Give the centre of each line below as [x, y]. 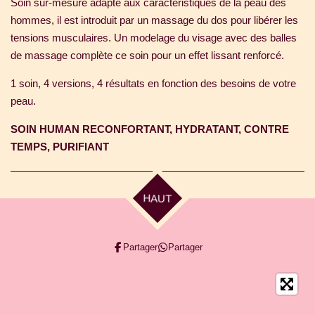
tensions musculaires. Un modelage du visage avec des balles [154, 37]
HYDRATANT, [207, 129]
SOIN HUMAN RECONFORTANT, [91, 129]
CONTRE [265, 129]
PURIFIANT [81, 146]
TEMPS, [32, 146]
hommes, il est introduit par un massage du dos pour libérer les [154, 20]
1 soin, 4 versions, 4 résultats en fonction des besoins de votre [153, 83]
